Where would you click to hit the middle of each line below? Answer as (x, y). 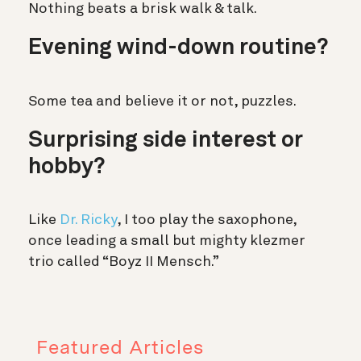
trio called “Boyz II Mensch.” (124, 261)
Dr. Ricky (88, 220)
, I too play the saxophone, (207, 220)
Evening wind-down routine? (178, 49)
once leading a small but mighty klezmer (167, 241)
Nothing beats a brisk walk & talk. (143, 9)
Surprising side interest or (165, 141)
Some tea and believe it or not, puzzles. (162, 101)
